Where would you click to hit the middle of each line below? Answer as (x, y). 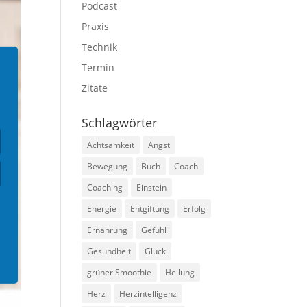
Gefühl (154, 230)
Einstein (152, 187)
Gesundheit (109, 251)
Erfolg (195, 209)
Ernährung (108, 230)
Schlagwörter (120, 123)
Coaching (105, 187)
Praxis (96, 26)
